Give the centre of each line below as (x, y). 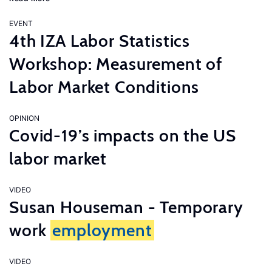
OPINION (24, 118)
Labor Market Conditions (104, 87)
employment (102, 230)
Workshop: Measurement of (116, 64)
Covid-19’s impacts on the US (123, 135)
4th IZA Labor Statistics (100, 41)
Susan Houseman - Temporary (126, 207)
